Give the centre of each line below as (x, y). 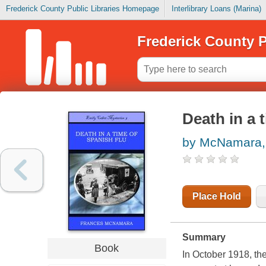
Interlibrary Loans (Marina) (216, 9)
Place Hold (216, 197)
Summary (204, 237)
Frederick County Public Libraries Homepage (82, 9)
